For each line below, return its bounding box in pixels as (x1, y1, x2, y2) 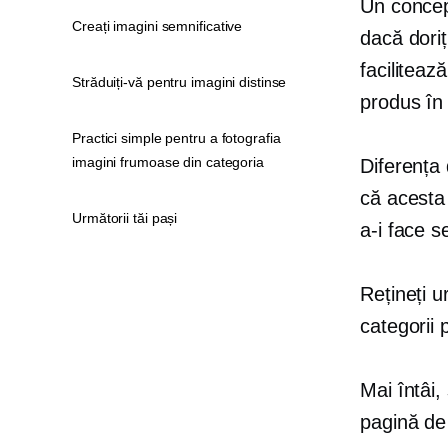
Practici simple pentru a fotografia (72, 130, 281, 146)
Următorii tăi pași (72, 210, 178, 226)
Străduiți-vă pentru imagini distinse (72, 74, 287, 90)
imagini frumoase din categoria (72, 154, 264, 170)
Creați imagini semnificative (72, 18, 243, 34)
